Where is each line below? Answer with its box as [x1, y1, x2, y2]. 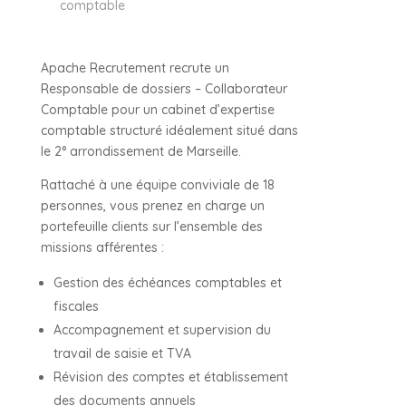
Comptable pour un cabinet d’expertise [40, 101, 275, 118]
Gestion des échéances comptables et [53, 275, 282, 291]
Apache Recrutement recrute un [40, 60, 229, 76]
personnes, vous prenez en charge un [40, 198, 265, 214]
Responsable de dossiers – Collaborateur [40, 81, 287, 97]
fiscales [53, 298, 99, 314]
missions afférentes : [40, 239, 164, 256]
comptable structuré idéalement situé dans [40, 122, 298, 139]
